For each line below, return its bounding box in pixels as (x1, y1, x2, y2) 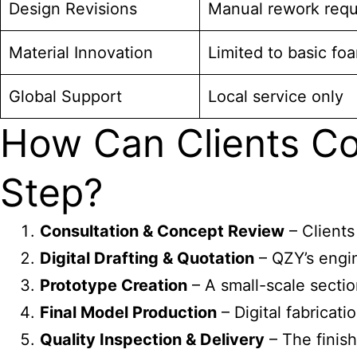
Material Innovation (9, 43, 153, 62)
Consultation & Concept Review (40, 222, 284, 241)
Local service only (208, 87, 343, 106)
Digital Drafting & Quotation (40, 249, 254, 268)
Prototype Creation (40, 276, 187, 295)
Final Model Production (40, 303, 217, 322)
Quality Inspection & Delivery (40, 330, 265, 349)
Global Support (9, 87, 122, 106)
